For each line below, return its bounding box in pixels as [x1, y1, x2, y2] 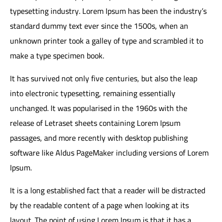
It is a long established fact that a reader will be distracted [10, 182, 205, 198]
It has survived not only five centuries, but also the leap [10, 70, 197, 86]
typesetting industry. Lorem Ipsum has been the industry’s [10, 3, 207, 18]
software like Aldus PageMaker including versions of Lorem [10, 145, 209, 160]
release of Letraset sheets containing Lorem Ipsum [10, 115, 180, 130]
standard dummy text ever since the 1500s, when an [10, 18, 188, 33]
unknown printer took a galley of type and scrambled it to [10, 33, 203, 48]
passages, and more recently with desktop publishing [10, 130, 188, 145]
